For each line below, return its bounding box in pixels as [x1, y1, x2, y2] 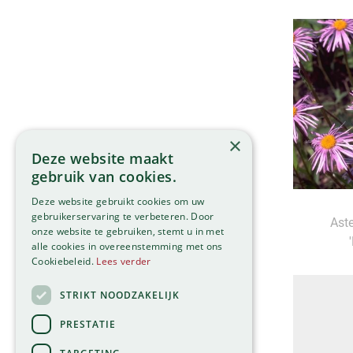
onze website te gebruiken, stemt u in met [32, 225, 225, 238]
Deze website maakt [32, 149, 174, 168]
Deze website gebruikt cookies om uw [32, 195, 205, 208]
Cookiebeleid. [32, 255, 97, 268]
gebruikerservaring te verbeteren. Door [32, 210, 214, 223]
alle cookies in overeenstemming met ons [32, 240, 223, 253]
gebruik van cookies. [32, 167, 176, 186]
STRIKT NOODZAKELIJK [60, 288, 180, 302]
